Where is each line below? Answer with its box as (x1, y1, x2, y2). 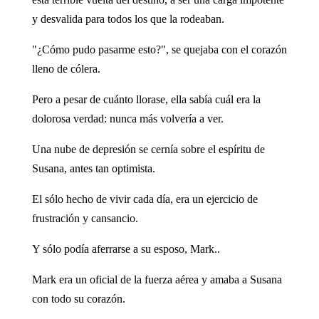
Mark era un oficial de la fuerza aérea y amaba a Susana (31, 273, 282, 286)
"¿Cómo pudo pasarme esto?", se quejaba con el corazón (31, 43, 287, 56)
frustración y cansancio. (31, 211, 138, 224)
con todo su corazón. (31, 292, 125, 305)
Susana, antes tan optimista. (31, 162, 155, 174)
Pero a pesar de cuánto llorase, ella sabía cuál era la (31, 93, 261, 105)
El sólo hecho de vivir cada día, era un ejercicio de (31, 192, 258, 205)
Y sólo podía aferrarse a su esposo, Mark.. (31, 242, 220, 255)
